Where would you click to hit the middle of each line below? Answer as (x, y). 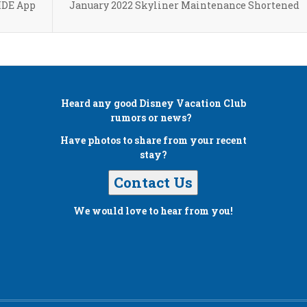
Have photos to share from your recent (153, 140)
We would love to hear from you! (153, 211)
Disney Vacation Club (192, 103)
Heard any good (100, 103)
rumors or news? (153, 118)
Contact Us (153, 182)
